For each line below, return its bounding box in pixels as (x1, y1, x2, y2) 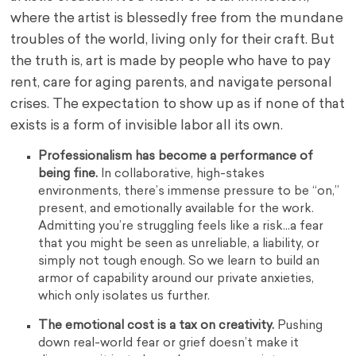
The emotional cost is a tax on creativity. (38, 320, 275, 333)
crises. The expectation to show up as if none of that (10, 98, 346, 112)
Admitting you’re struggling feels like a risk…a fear (38, 221, 324, 234)
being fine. (38, 168, 99, 181)
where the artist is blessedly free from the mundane (10, 12, 344, 26)
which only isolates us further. (38, 291, 211, 304)
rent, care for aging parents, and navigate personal (10, 76, 333, 91)
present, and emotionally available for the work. (38, 203, 315, 216)
